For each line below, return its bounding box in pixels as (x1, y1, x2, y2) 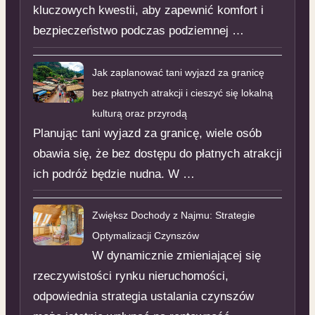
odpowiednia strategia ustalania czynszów (32, 290, 254, 304)
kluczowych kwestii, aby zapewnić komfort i (32, 3, 264, 17)
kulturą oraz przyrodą (91, 107, 187, 119)
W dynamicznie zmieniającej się (91, 249, 261, 263)
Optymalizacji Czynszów (91, 230, 199, 242)
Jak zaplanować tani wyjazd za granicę (91, 66, 264, 78)
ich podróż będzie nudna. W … (32, 167, 195, 181)
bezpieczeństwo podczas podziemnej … (32, 23, 244, 37)
